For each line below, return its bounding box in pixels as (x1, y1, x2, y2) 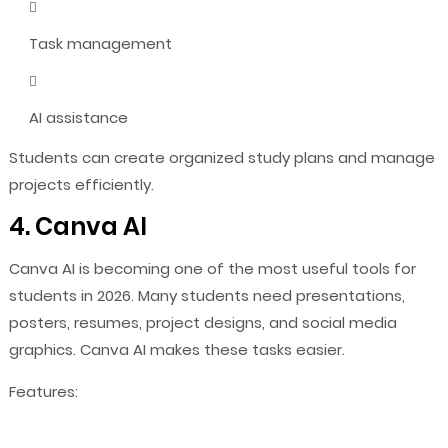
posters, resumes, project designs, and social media (8, 311, 397, 333)
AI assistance (28, 106, 128, 128)
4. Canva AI (8, 209, 147, 243)
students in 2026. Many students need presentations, (8, 284, 405, 306)
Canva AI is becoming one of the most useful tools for (8, 257, 416, 279)
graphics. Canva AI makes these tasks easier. (8, 338, 345, 360)
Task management (28, 32, 172, 54)
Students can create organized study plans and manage (8, 146, 435, 168)
